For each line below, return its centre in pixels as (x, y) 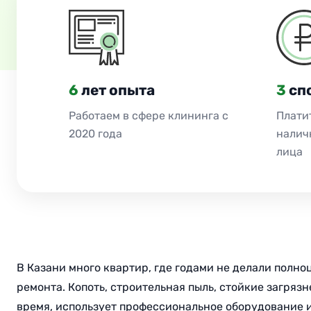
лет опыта (117, 91)
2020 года (95, 134)
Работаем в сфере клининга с (149, 116)
